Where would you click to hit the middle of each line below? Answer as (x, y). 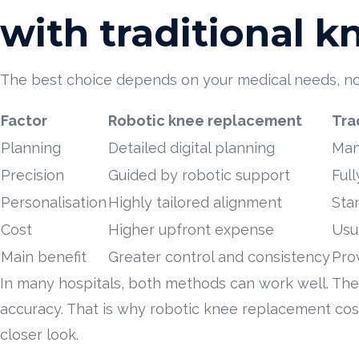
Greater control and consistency (219, 256)
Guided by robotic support (199, 175)
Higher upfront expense (191, 229)
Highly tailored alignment (195, 202)
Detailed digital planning (192, 147)
